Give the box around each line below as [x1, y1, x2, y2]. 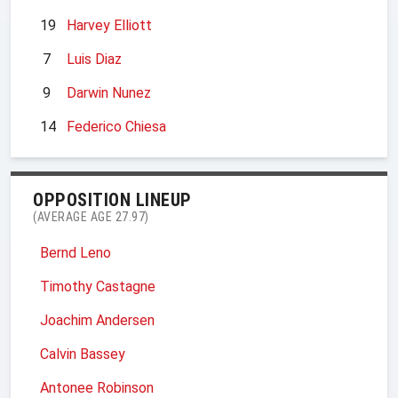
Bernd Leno [40, 243, 111, 261]
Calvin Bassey [40, 345, 125, 362]
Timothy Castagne [40, 277, 155, 295]
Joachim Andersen [40, 311, 155, 329]
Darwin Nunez [67, 84, 151, 101]
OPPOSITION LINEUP [33, 188, 192, 211]
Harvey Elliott [67, 16, 152, 34]
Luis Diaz [67, 50, 122, 68]
